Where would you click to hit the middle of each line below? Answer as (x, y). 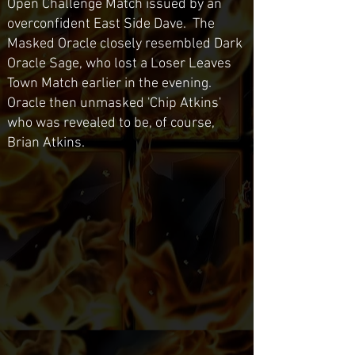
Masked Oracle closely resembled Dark (125, 44)
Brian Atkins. (46, 143)
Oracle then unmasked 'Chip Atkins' (114, 103)
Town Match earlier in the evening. (111, 84)
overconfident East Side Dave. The (111, 24)
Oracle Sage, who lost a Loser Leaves (119, 64)
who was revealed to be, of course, (111, 123)
